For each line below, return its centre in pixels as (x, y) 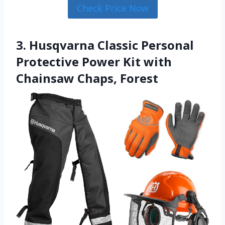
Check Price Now (113, 8)
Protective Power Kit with (94, 62)
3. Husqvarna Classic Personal (105, 45)
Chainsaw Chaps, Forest (87, 78)
